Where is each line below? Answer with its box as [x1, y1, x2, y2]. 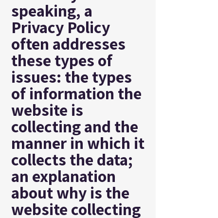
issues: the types [11, 66, 132, 88]
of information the [11, 82, 142, 104]
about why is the [11, 182, 129, 203]
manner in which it [11, 132, 145, 154]
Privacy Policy [11, 16, 110, 38]
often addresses [11, 33, 126, 54]
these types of [11, 49, 112, 71]
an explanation [11, 165, 116, 187]
